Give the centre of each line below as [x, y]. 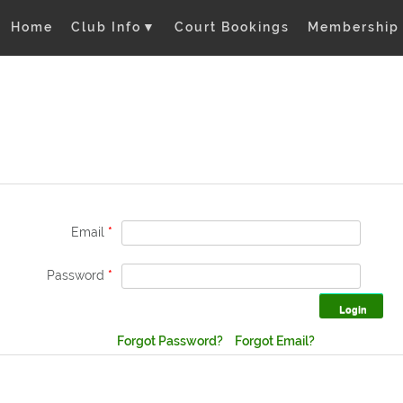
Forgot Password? [171, 341]
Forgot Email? [275, 341]
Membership [354, 27]
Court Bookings [232, 27]
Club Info [108, 27]
